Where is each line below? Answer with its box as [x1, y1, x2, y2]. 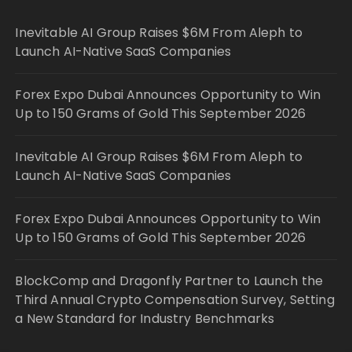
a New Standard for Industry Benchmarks [15, 309, 275, 328]
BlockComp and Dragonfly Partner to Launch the [15, 271, 324, 290]
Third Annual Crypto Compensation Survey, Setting [15, 290, 335, 309]
